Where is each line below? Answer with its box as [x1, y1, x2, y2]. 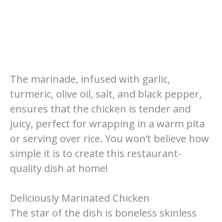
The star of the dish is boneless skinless [10, 206, 197, 220]
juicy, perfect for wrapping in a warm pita [10, 116, 205, 130]
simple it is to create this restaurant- [10, 146, 181, 160]
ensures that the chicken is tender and [10, 102, 191, 115]
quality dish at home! [10, 161, 108, 175]
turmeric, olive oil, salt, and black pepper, [10, 87, 202, 101]
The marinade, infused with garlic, [10, 72, 170, 86]
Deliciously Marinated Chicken [10, 191, 150, 205]
